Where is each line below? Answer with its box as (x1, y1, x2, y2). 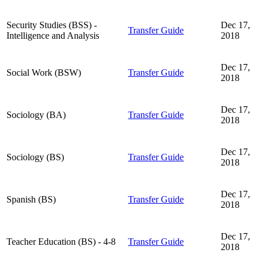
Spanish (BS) (6, 194, 56, 204)
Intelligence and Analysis (6, 30, 99, 41)
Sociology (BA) (6, 109, 66, 120)
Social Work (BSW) (6, 67, 81, 77)
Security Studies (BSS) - (6, 19, 97, 30)
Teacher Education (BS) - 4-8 (6, 236, 116, 247)
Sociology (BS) (6, 151, 64, 162)
